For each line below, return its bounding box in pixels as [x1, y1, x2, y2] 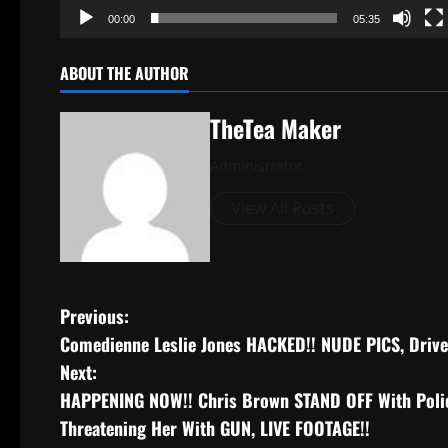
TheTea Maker [210, 110, 341, 147]
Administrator [210, 156, 303, 176]
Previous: [60, 303, 129, 330]
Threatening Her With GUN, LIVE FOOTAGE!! [60, 415, 370, 442]
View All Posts [231, 197, 334, 220]
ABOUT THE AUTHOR [60, 61, 189, 86]
